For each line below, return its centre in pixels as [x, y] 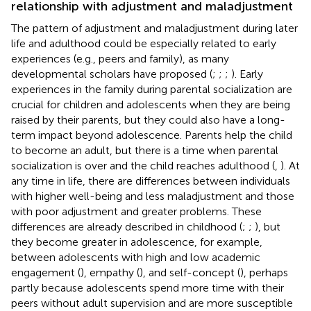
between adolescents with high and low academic [136, 257]
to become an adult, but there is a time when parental [145, 150]
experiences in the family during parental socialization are [152, 89]
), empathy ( [110, 272]
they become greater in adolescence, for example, [137, 242]
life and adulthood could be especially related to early [144, 43]
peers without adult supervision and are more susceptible [152, 303]
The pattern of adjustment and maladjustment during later [154, 28]
